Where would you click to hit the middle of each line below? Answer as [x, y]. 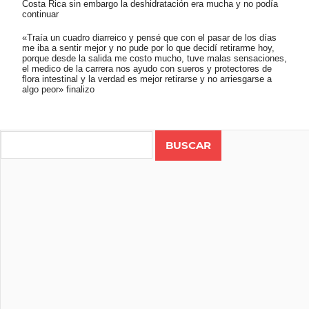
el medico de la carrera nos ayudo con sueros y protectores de [147, 69]
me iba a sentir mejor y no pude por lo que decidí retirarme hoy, [148, 48]
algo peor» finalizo [58, 90]
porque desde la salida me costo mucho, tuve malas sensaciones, [154, 59]
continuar [40, 14]
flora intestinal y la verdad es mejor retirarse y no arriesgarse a [147, 79]
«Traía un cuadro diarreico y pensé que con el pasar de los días [149, 38]
